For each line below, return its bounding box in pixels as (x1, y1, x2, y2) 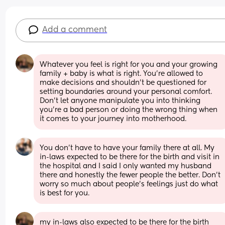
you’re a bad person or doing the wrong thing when (40, 106, 218, 114)
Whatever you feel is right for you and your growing (40, 61, 218, 68)
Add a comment (42, 26, 107, 34)
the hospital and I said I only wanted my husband (40, 162, 212, 170)
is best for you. (40, 189, 90, 197)
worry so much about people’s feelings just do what (40, 180, 218, 188)
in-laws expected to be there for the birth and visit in (40, 153, 220, 161)
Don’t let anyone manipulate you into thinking (40, 97, 201, 104)
